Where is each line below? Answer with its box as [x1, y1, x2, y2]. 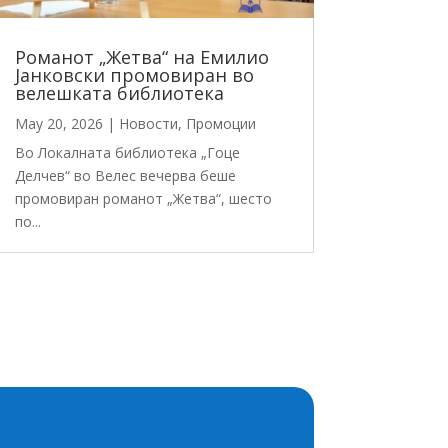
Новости [118, 114, 178, 134]
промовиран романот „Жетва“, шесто [14, 189, 272, 209]
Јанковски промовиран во [14, 63, 254, 88]
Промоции [185, 114, 256, 134]
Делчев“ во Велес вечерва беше [14, 166, 236, 186]
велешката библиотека [14, 81, 224, 106]
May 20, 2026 [14, 114, 103, 134]
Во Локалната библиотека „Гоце [14, 143, 240, 163]
